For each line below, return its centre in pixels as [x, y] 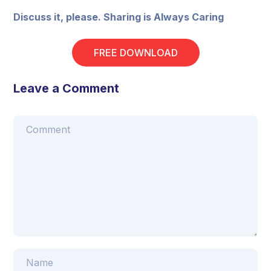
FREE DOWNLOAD [135, 53]
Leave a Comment [67, 88]
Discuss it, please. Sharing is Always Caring [119, 17]
